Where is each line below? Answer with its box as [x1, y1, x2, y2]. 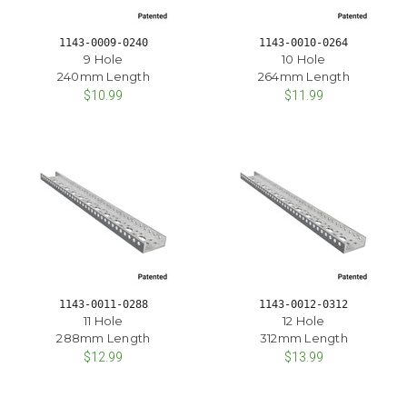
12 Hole [282, 313, 325, 328]
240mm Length [56, 69, 150, 84]
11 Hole [83, 313, 124, 328]
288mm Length [56, 330, 151, 345]
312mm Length [259, 330, 348, 345]
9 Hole [84, 52, 124, 67]
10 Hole [281, 52, 326, 67]
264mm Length [257, 69, 350, 84]
